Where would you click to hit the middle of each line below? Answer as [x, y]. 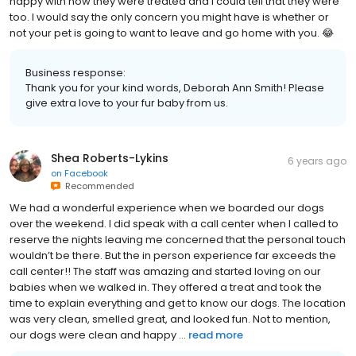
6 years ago [317, 161]
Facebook [86, 173]
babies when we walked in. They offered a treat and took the [166, 287]
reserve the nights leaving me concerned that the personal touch [178, 239]
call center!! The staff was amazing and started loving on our [165, 271]
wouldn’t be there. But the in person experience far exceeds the [173, 255]
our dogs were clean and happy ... [98, 335]
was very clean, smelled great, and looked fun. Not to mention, [170, 319]
